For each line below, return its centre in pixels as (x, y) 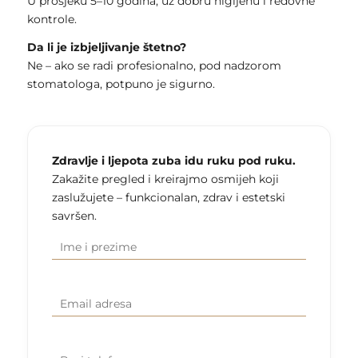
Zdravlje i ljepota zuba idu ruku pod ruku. (173, 161)
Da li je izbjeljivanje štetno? (106, 48)
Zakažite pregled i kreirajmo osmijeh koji (165, 179)
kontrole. (52, 20)
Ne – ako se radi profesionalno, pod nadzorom (154, 66)
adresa (69, 312)
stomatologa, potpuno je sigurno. (121, 84)
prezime (73, 256)
